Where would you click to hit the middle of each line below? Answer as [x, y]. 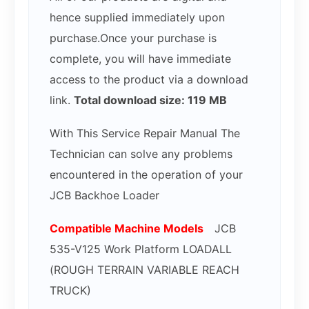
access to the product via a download [149, 80]
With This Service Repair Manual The [145, 133]
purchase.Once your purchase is [133, 38]
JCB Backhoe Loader [104, 196]
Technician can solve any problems [141, 154]
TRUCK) [70, 291]
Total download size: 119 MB [150, 100]
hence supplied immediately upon [137, 18]
